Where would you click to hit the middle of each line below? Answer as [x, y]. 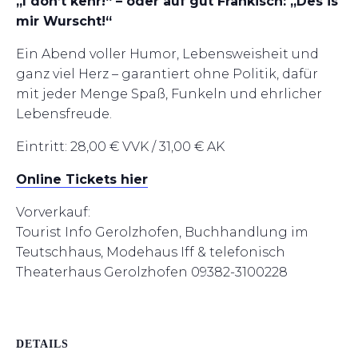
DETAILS [42, 344]
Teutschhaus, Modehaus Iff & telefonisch [151, 252]
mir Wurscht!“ [64, 21]
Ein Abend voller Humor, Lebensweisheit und [167, 54]
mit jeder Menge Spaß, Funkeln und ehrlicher [169, 94]
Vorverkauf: [53, 212]
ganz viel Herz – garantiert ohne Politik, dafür [167, 74]
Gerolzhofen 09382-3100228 [194, 272]
